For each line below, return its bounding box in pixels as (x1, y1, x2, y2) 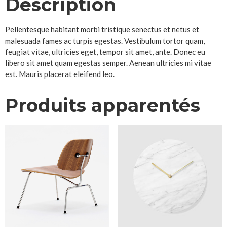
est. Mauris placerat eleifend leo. (5, 69, 115, 79)
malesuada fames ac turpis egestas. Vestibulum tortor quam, (5, 35, 205, 45)
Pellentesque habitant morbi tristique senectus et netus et (5, 24, 199, 34)
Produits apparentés (5, 94, 200, 117)
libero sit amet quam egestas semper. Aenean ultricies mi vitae (5, 58, 211, 67)
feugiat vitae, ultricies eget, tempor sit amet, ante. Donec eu (5, 47, 205, 56)
